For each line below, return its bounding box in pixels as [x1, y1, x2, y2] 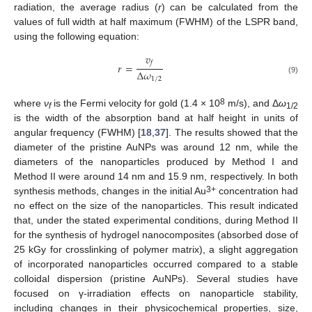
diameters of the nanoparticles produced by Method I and [14, 156, 298, 168]
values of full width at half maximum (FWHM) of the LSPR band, [14, 16, 298, 28]
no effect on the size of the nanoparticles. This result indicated [14, 200, 298, 212]
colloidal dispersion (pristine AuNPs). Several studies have [14, 273, 298, 285]
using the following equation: [14, 31, 139, 42]
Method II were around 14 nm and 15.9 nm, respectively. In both [14, 171, 298, 182]
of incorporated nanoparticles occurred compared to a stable [14, 258, 298, 270]
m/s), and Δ [225, 97, 279, 109]
